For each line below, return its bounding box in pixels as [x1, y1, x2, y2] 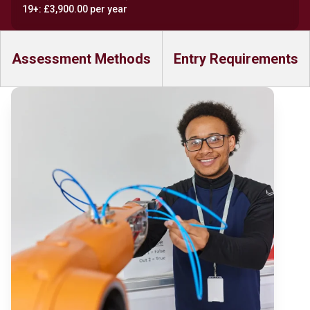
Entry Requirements [174, 51, 298, 67]
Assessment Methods [12, 51, 151, 67]
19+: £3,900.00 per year [22, 3, 127, 15]
